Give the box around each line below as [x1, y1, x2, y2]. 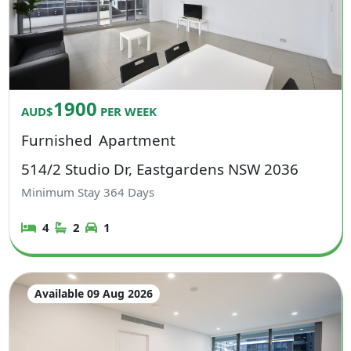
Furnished [21, 129, 93, 150]
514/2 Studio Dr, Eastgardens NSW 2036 [21, 158, 299, 179]
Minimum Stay [21, 184, 104, 201]
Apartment [98, 129, 175, 150]
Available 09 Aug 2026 [34, 285, 153, 301]
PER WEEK [97, 103, 157, 119]
